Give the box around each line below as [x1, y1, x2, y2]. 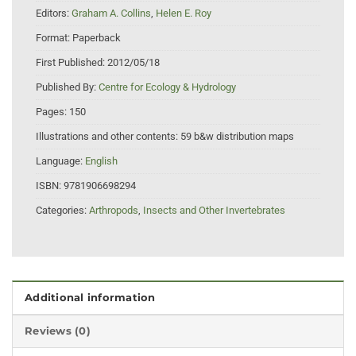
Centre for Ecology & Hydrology [99, 81, 236, 94]
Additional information [25, 291, 156, 304]
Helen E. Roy [156, 7, 211, 20]
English [85, 155, 118, 168]
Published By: [36, 81, 99, 94]
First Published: [36, 56, 107, 69]
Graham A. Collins [72, 7, 151, 20]
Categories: [36, 204, 89, 217]
